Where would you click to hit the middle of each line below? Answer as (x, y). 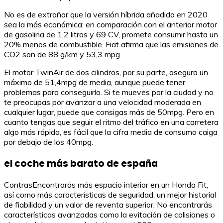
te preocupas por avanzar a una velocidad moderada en (103, 102)
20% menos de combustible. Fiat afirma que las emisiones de (111, 44)
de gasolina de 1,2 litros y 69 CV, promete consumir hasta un (111, 34)
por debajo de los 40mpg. (49, 142)
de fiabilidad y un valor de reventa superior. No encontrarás (108, 205)
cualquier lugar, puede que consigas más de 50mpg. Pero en (109, 112)
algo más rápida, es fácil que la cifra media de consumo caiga (111, 132)
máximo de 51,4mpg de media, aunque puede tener (95, 82)
